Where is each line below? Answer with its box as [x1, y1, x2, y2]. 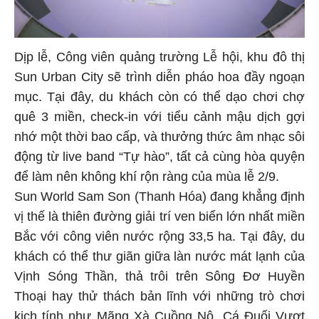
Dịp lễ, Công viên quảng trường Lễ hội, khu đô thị [14, 52, 305, 67]
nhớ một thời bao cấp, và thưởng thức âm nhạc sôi [14, 132, 305, 147]
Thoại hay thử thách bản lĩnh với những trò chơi [14, 291, 305, 306]
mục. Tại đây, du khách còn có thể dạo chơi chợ [14, 92, 305, 107]
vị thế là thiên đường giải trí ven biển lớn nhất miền [14, 211, 305, 226]
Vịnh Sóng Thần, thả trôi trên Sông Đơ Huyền [14, 271, 305, 286]
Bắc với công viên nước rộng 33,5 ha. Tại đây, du [14, 231, 305, 246]
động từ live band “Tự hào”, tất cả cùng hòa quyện [14, 152, 305, 167]
